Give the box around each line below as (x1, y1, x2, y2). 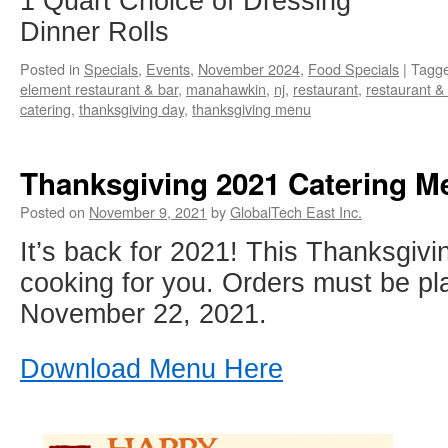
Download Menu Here (20, 353, 283, 384)
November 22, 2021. (20, 298, 267, 329)
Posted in (20, 58, 80, 79)
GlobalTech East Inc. (230, 201, 362, 222)
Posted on (20, 201, 85, 222)
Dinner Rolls (20, 16, 169, 47)
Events (146, 58, 190, 79)
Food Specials (308, 58, 399, 79)
